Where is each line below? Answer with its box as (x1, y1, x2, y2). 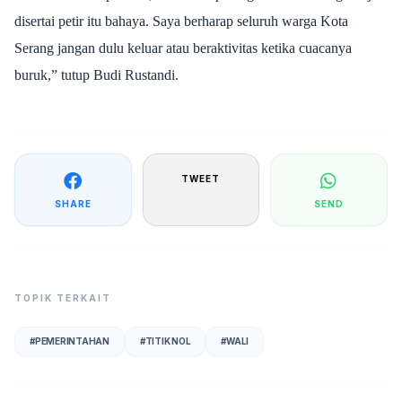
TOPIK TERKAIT (14, 292, 111, 303)
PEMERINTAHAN (34, 335, 109, 346)
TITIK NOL (144, 335, 191, 346)
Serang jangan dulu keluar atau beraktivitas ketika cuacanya (14, 39, 352, 56)
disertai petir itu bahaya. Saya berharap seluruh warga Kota (14, 13, 348, 29)
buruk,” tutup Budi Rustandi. (14, 66, 179, 83)
